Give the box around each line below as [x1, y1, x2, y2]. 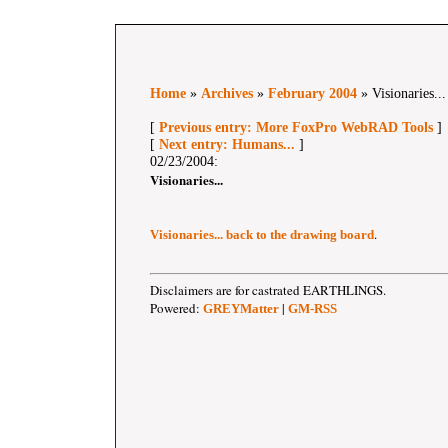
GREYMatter [203, 301, 279, 316]
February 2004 [268, 85, 357, 101]
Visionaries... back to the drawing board [150, 227, 374, 242]
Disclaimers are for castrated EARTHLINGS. [150, 281, 386, 299]
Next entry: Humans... [159, 136, 295, 152]
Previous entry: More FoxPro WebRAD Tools [159, 119, 433, 135]
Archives [201, 85, 253, 101]
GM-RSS [288, 301, 337, 316]
